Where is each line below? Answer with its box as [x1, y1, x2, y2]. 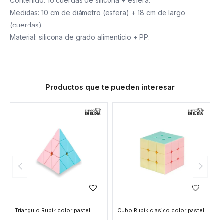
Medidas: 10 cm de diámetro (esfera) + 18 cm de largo [10, 8, 185, 17]
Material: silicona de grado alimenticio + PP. [10, 33, 150, 41]
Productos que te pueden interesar [45, 82, 175, 92]
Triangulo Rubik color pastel [15, 207, 90, 214]
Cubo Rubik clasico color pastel [117, 207, 204, 214]
